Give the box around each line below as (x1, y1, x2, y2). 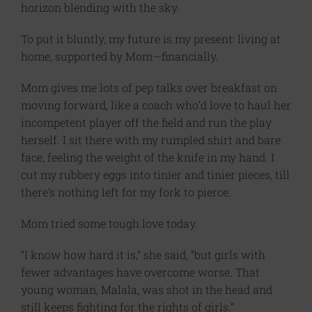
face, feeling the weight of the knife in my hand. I (21, 150, 274, 164)
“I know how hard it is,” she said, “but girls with (21, 247, 265, 262)
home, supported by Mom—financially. (21, 49, 219, 63)
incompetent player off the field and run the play (21, 115, 272, 130)
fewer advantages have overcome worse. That (21, 265, 260, 279)
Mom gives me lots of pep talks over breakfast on (21, 80, 277, 95)
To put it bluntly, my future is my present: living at (21, 31, 281, 46)
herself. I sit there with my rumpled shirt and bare (21, 132, 281, 147)
